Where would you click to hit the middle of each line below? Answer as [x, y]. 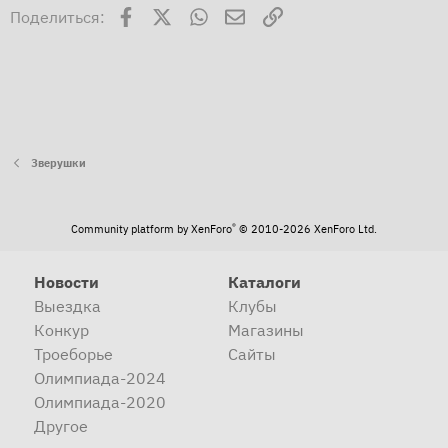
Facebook [169, 14]
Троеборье [73, 354]
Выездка [67, 306]
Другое [61, 426]
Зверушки [58, 163]
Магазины [265, 330]
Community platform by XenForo [151, 229]
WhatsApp [244, 14]
